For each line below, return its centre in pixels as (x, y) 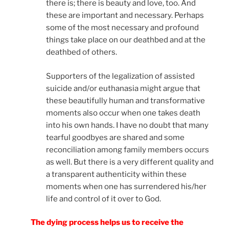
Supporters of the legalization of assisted (120, 76)
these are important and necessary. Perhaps (125, 16)
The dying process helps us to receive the (107, 223)
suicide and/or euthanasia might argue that (123, 88)
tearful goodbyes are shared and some (115, 137)
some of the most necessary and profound (122, 28)
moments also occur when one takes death (123, 113)
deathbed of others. (82, 52)
